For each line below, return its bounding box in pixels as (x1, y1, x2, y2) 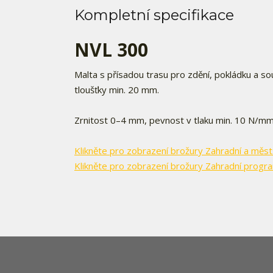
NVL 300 (74, 37, 148, 62)
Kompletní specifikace (74, 6, 234, 24)
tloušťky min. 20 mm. (74, 83, 159, 96)
